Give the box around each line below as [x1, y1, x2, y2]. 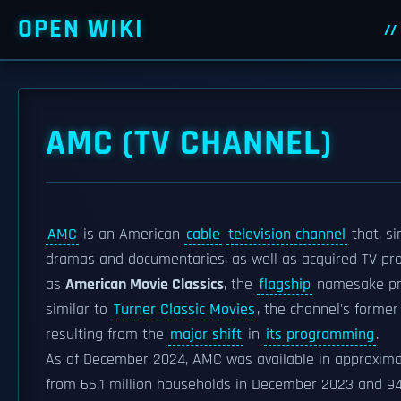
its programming [266, 325, 374, 345]
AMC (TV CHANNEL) [46, 121, 332, 166]
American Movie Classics [65, 275, 224, 294]
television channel [228, 225, 346, 244]
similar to [46, 300, 112, 320]
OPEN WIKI [18, 13, 144, 46]
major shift [170, 325, 242, 345]
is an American [79, 225, 184, 244]
